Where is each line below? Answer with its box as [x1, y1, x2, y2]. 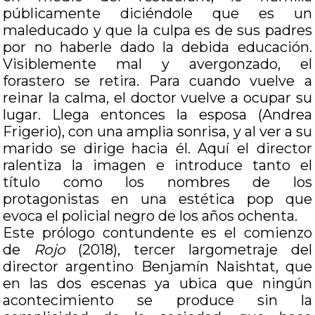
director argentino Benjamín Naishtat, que [3, 258, 312, 275]
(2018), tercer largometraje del [78, 241, 312, 258]
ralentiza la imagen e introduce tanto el [3, 157, 312, 174]
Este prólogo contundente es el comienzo [3, 224, 312, 241]
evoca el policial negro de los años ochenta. [3, 207, 298, 224]
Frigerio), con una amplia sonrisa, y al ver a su [3, 123, 312, 140]
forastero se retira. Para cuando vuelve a [3, 72, 312, 89]
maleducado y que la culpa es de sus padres [3, 22, 312, 39]
